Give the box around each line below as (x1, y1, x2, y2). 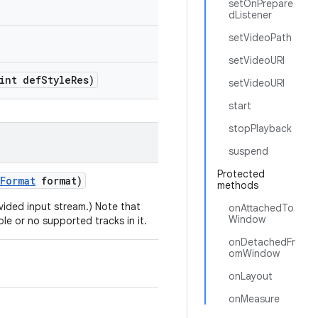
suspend (229, 145, 268, 158)
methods (217, 179, 258, 192)
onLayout (229, 270, 273, 283)
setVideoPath (229, 31, 292, 44)
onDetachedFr (229, 236, 295, 248)
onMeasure (229, 292, 280, 305)
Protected (217, 168, 265, 180)
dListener (229, 9, 272, 21)
